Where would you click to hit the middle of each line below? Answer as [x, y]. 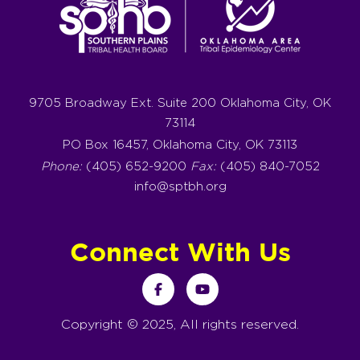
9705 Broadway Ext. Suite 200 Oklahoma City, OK [180, 103]
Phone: [61, 166]
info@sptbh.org [180, 186]
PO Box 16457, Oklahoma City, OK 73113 [180, 145]
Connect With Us [180, 254]
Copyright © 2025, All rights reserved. [180, 324]
